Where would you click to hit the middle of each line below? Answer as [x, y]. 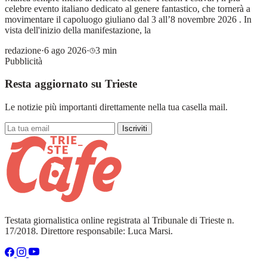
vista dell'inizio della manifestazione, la [78, 30]
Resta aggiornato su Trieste [71, 84]
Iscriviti [135, 128]
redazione [23, 50]
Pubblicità [24, 61]
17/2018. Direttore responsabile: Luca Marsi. [89, 231]
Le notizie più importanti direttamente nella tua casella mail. [116, 107]
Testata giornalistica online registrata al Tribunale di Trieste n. [119, 220]
